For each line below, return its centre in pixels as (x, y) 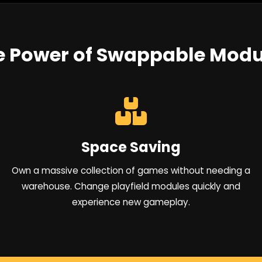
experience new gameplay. (131, 202)
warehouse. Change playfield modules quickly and (131, 186)
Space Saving (131, 147)
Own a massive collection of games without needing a (131, 170)
